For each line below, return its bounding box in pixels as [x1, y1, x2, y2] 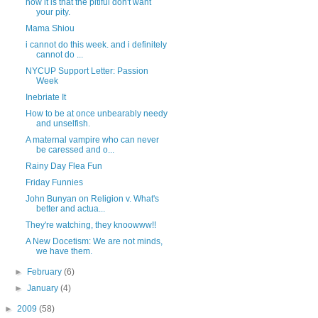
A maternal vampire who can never [25, 135, 159, 145]
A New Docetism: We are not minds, [25, 236, 163, 246]
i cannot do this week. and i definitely [25, 40, 167, 50]
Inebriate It [25, 92, 66, 102]
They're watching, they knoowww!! [25, 220, 156, 230]
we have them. [35, 246, 92, 256]
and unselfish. [35, 119, 90, 128]
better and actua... [35, 204, 105, 214]
